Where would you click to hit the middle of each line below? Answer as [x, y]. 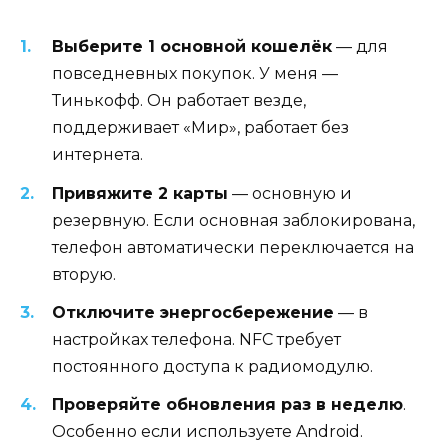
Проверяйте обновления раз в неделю [227, 404]
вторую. [84, 274]
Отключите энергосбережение [193, 312]
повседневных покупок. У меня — [195, 74]
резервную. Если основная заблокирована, [233, 220]
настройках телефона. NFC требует [196, 339]
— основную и [290, 193]
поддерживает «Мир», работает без [200, 128]
